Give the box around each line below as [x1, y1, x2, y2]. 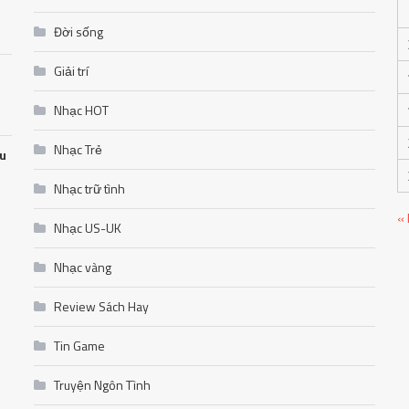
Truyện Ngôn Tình [54, 375, 152, 395]
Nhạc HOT [54, 100, 110, 121]
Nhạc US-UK [54, 218, 122, 238]
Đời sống [54, 22, 104, 42]
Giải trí [54, 61, 89, 81]
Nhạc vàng [54, 257, 112, 278]
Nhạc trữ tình [54, 179, 126, 199]
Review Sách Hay [54, 297, 150, 317]
